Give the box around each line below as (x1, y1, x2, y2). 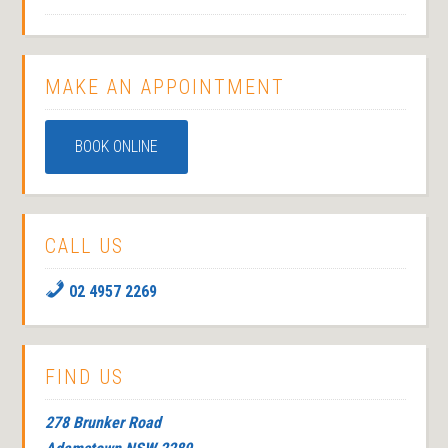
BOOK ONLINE (75, 136, 159, 156)
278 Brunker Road (45, 412, 162, 432)
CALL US (45, 233, 125, 258)
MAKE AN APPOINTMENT (45, 74, 286, 99)
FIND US (45, 364, 125, 389)
